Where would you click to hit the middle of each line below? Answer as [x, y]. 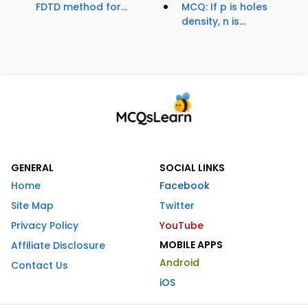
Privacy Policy [45, 226]
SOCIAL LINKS [192, 168]
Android [179, 263]
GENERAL [32, 168]
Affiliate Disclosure [58, 246]
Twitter [177, 206]
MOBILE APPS [191, 245]
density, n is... [213, 22]
